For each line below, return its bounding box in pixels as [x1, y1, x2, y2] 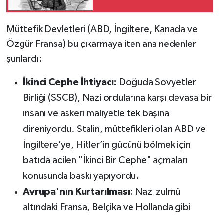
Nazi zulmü [132, 187, 180, 197]
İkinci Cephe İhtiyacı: [22, 77, 117, 88]
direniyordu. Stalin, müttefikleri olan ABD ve [22, 124, 206, 134]
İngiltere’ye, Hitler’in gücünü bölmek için [22, 140, 191, 150]
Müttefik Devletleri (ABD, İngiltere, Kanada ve [6, 24, 197, 35]
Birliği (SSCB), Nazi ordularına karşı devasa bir [22, 93, 212, 103]
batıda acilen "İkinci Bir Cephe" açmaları [22, 155, 188, 166]
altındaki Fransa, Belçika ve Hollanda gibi [22, 202, 191, 213]
